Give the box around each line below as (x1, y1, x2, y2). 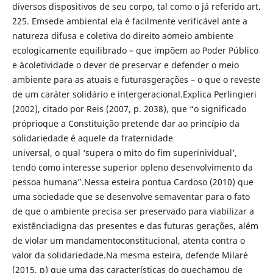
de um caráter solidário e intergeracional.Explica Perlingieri (12, 88, 257, 100)
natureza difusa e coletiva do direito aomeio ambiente (12, 29, 233, 41)
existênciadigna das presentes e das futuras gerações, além (12, 219, 258, 232)
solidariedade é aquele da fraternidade (12, 132, 173, 144)
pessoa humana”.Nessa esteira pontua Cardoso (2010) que (12, 175, 253, 188)
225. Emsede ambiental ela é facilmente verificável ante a (12, 15, 247, 27)
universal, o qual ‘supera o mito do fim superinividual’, (12, 146, 237, 158)
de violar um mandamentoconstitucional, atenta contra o (12, 234, 245, 246)
